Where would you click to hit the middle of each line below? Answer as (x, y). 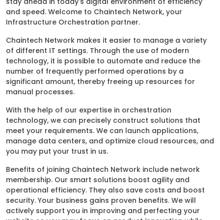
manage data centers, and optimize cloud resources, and (110, 141)
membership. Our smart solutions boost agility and (98, 180)
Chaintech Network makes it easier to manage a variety (106, 40)
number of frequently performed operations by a (95, 71)
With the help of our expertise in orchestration (89, 110)
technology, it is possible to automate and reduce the (103, 61)
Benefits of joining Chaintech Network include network (103, 169)
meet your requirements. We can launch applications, (102, 131)
